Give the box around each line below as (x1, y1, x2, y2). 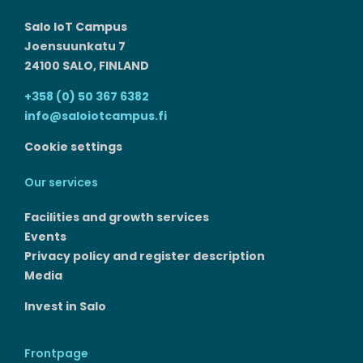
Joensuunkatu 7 (24, 38, 126, 55)
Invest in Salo (24, 297, 106, 314)
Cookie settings (24, 139, 122, 156)
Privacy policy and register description (24, 247, 265, 264)
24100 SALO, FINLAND (24, 58, 149, 75)
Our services (24, 174, 98, 191)
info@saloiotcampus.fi (24, 108, 167, 125)
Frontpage (24, 344, 88, 361)
